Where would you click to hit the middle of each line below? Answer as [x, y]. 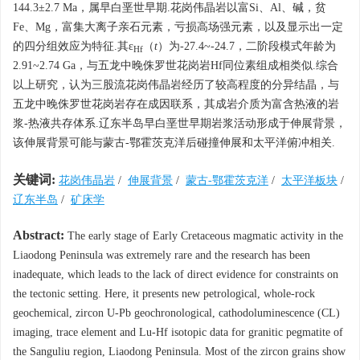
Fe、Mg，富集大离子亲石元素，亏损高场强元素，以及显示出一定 [178, 27]
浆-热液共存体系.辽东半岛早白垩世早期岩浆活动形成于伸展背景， [180, 123]
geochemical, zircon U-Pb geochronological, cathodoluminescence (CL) [176, 313]
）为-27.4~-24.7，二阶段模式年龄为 [247, 46]
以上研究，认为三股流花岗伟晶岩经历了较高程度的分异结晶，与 [176, 85]
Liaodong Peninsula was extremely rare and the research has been [162, 255]
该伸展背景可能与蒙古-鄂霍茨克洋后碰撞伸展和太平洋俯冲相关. [174, 143]
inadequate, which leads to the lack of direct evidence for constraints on [176, 274]
